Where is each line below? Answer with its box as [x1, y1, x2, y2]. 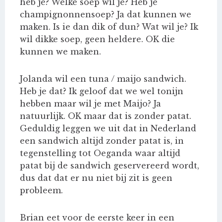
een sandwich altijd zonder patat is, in [20, 136, 184, 146]
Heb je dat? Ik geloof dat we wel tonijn [20, 86, 183, 97]
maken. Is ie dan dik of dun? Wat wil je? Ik [20, 22, 198, 32]
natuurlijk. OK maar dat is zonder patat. [20, 111, 191, 121]
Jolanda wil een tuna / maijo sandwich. [20, 74, 186, 84]
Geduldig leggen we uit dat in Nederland [20, 123, 196, 134]
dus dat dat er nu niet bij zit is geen [20, 173, 172, 183]
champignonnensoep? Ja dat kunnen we [20, 9, 191, 20]
